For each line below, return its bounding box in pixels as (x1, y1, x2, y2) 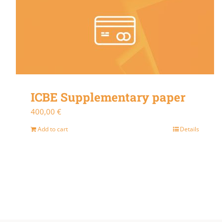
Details (179, 124, 199, 133)
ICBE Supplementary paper (31, 89, 185, 105)
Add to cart (38, 124, 68, 133)
